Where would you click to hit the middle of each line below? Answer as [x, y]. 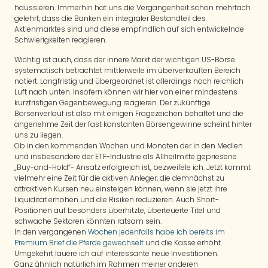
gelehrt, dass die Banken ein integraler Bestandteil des [110, 19]
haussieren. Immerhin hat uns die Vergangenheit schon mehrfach [133, 8]
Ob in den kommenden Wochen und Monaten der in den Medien [129, 145]
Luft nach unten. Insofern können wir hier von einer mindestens [126, 92]
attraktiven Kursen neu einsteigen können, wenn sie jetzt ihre [121, 188]
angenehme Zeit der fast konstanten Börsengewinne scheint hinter [133, 124]
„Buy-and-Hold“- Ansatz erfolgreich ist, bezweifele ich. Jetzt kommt [133, 167]
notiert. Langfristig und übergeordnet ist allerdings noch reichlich [129, 81]
